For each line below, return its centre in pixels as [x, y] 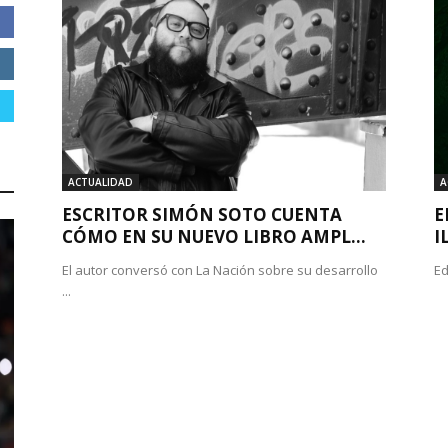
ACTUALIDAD [100, 182]
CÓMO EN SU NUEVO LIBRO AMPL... [214, 236]
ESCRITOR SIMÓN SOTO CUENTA [202, 214]
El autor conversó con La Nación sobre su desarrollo [220, 270]
